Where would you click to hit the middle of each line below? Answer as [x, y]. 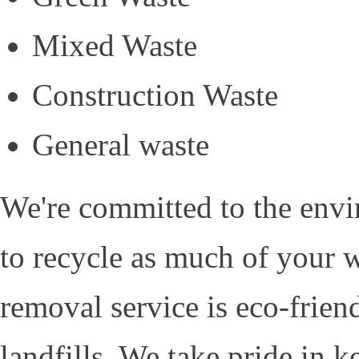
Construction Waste [155, 95]
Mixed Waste [115, 46]
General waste [121, 145]
